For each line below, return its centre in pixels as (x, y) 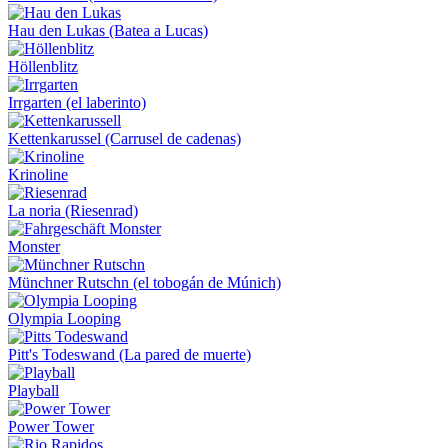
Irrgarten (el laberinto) (77, 102)
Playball (33, 390)
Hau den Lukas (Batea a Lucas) (108, 30)
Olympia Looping (64, 318)
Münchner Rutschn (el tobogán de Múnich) (144, 282)
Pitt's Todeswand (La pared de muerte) (129, 354)
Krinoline (38, 174)
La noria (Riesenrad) (73, 210)
